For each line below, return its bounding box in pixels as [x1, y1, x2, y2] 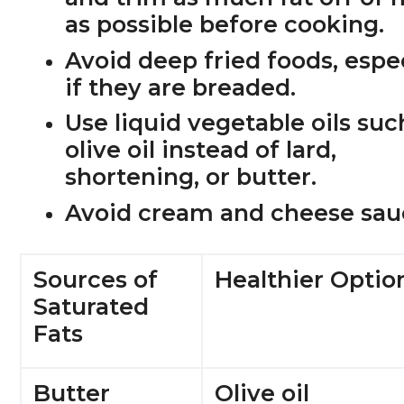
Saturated [33, 292, 150, 320]
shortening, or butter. [65, 163, 317, 191]
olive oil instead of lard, [65, 136, 337, 164]
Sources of [33, 265, 159, 293]
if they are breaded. [65, 73, 297, 101]
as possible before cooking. [65, 11, 385, 39]
